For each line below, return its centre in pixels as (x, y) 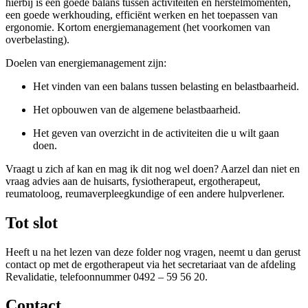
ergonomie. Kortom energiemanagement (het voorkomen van (138, 27)
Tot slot (32, 222)
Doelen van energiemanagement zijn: (86, 63)
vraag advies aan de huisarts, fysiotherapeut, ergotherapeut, (133, 181)
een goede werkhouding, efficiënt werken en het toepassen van (142, 14)
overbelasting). (37, 39)
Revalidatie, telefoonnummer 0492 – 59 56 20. (107, 276)
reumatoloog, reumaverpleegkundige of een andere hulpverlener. (145, 193)
